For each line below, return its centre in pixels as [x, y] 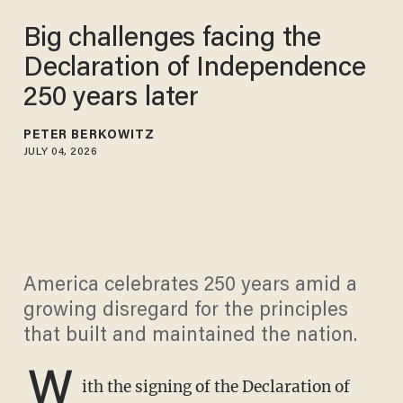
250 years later [111, 99]
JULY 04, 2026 [60, 152]
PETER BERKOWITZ [89, 135]
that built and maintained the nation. [190, 337]
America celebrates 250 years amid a [190, 287]
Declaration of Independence [195, 69]
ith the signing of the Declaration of [215, 387]
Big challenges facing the [172, 39]
